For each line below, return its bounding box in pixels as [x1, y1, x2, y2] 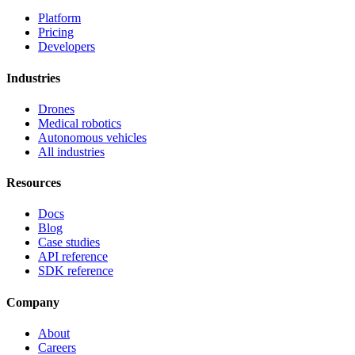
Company [6, 295, 59, 309]
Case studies [38, 235, 100, 250]
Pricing [38, 25, 74, 40]
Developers [38, 40, 95, 54]
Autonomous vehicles [38, 130, 147, 144]
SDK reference [38, 264, 113, 278]
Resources [6, 176, 61, 190]
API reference [38, 250, 108, 264]
